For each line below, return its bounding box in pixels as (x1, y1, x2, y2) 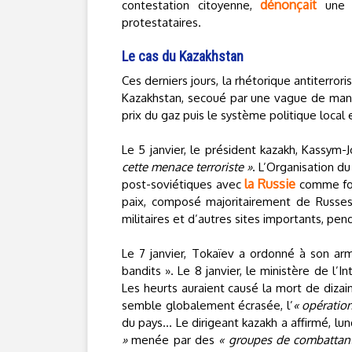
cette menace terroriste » (122, 159, 253, 174)
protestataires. (122, 15, 201, 30)
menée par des (127, 332, 219, 347)
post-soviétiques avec (122, 177, 245, 192)
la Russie (244, 176, 295, 192)
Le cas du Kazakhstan (122, 48, 244, 64)
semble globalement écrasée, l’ (122, 298, 293, 313)
